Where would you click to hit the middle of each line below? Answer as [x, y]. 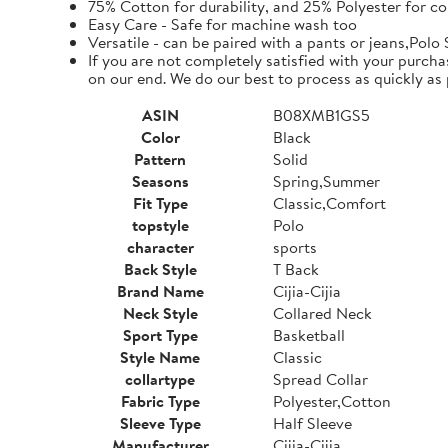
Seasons [160, 181]
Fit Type [160, 203]
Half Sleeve [312, 423]
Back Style [160, 269]
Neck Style [160, 313]
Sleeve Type [160, 423]
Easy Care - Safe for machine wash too [222, 24]
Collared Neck [322, 313]
